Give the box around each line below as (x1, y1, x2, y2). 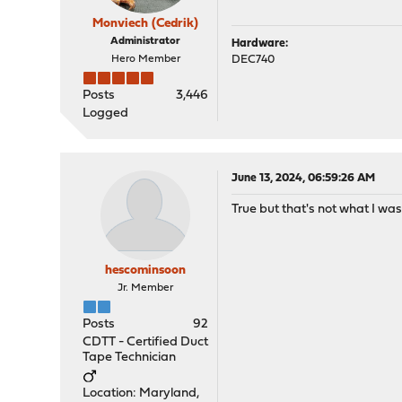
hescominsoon (105, 264, 187, 277)
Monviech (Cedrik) (92, 17, 199, 31)
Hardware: (232, 38, 289, 49)
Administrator (110, 36, 181, 47)
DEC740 (232, 54, 275, 66)
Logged (83, 107, 129, 120)
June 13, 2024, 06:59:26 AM (232, 172, 376, 184)
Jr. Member (118, 283, 174, 293)
